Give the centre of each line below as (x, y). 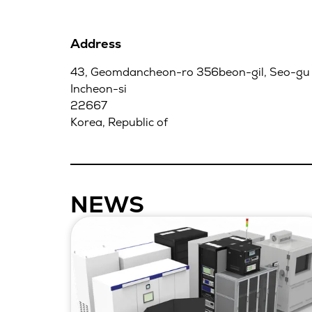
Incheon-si (98, 88)
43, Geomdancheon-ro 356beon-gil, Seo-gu (190, 72)
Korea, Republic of (119, 122)
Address (95, 43)
